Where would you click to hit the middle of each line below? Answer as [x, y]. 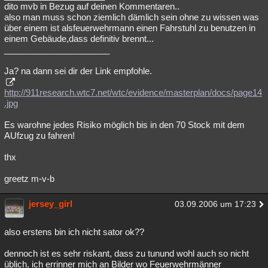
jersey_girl [51, 204]
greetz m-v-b [29, 179]
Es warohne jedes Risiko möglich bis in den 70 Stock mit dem [124, 125]
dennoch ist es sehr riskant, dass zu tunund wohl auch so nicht [127, 253]
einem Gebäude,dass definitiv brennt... [79, 39]
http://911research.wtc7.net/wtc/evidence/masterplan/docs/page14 [133, 92]
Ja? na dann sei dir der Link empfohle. [78, 71]
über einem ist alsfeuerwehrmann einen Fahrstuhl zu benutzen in [130, 28]
